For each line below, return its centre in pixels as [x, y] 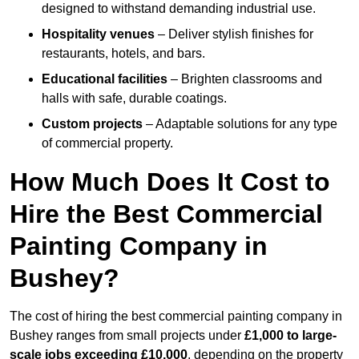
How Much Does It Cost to [170, 182]
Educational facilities [105, 79]
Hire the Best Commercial [166, 214]
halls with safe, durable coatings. [134, 99]
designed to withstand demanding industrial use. [179, 9]
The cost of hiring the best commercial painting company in [176, 317]
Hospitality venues [98, 34]
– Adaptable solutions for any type [240, 124]
